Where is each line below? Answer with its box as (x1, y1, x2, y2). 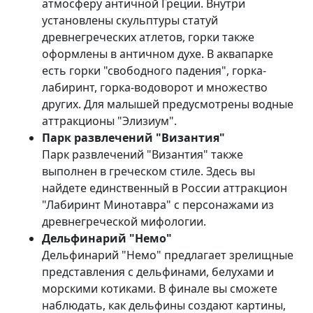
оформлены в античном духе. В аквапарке (42, 46, 273, 61)
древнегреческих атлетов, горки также (42, 29, 254, 45)
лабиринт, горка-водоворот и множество (42, 80, 268, 95)
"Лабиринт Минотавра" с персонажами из (42, 197, 274, 212)
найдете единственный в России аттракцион (42, 180, 287, 196)
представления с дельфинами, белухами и (42, 264, 274, 279)
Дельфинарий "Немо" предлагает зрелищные (42, 247, 293, 263)
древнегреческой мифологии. (42, 214, 206, 229)
